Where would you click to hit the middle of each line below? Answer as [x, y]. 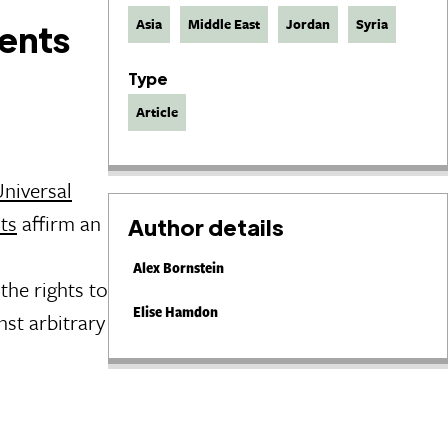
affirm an [59, 222]
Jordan [308, 23]
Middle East [224, 23]
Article [157, 111]
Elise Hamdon [175, 311]
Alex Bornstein [178, 267]
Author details [206, 226]
